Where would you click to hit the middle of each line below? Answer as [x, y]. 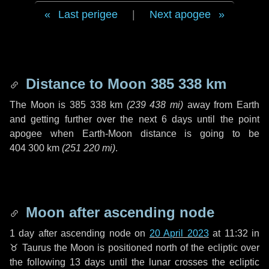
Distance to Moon [86, 84]
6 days [177, 119]
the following [40, 262]
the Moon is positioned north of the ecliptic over [155, 248]
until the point [226, 119]
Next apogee [180, 14]
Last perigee [88, 14]
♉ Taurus [30, 248]
